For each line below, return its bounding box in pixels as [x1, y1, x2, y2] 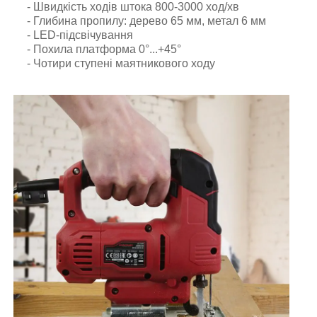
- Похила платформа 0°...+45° [27, 43, 181, 56]
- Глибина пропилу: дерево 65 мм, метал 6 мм [27, 15, 266, 28]
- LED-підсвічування [27, 29, 133, 42]
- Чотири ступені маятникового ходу [27, 57, 215, 70]
